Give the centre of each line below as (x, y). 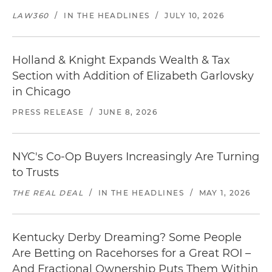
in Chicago (41, 92)
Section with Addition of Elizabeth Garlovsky (133, 76)
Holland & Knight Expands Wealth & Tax (121, 60)
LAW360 (31, 15)
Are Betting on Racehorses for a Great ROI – (131, 253)
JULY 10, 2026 (195, 15)
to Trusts (36, 172)
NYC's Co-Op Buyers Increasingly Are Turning (136, 157)
